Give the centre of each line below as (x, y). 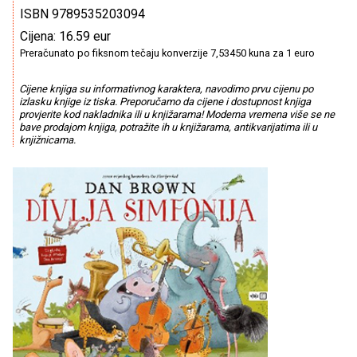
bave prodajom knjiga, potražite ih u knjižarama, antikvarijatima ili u (168, 127)
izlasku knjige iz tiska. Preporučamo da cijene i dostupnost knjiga (165, 102)
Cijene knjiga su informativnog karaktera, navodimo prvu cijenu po (166, 89)
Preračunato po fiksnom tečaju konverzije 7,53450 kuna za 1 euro (167, 53)
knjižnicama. (47, 140)
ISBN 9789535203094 (82, 14)
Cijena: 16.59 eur (65, 36)
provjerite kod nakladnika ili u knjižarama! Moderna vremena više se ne (177, 115)
